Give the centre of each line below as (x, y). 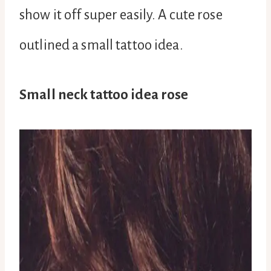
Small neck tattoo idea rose (104, 94)
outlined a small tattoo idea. (101, 45)
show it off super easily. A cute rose (121, 15)
